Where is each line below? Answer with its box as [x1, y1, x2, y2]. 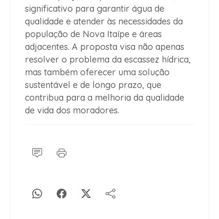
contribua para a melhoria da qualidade [25, 92, 184, 104]
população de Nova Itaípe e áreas [25, 28, 162, 40]
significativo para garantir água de [25, 3, 164, 15]
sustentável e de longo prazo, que [25, 79, 161, 91]
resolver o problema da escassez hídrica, [25, 54, 191, 66]
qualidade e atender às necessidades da [25, 16, 183, 27]
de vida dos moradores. [25, 105, 119, 116]
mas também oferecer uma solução [25, 66, 170, 78]
